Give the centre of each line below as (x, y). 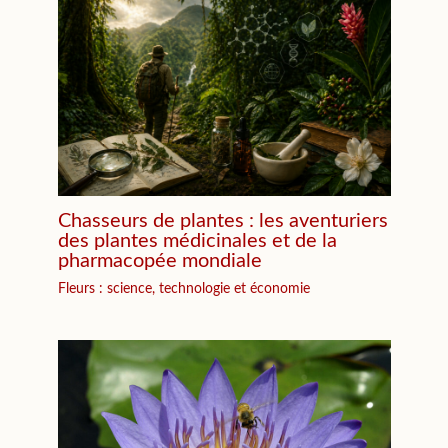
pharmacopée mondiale (159, 261)
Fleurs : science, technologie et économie (183, 289)
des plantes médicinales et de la (197, 241)
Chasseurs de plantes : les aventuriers (222, 221)
